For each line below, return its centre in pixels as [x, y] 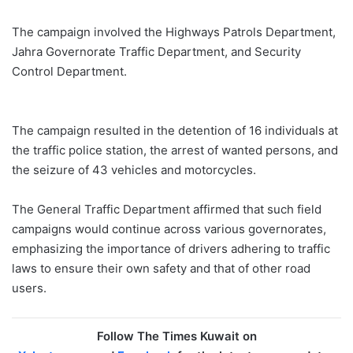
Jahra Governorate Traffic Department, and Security [156, 51]
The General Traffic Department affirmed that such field [167, 209]
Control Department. [69, 71]
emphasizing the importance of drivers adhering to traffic [171, 248]
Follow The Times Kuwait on [176, 336]
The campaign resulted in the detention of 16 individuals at [175, 130]
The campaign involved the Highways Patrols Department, [174, 32]
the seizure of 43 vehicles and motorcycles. [134, 169]
